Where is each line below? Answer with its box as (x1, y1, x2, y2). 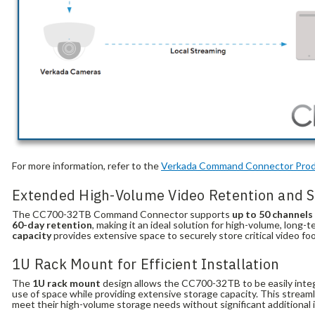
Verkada (161, 160, 198, 172)
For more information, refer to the (12, 160, 162, 172)
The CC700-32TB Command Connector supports (12, 207, 233, 220)
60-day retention (12, 218, 93, 231)
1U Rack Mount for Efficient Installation (12, 255, 280, 274)
